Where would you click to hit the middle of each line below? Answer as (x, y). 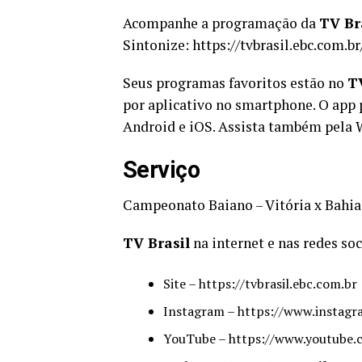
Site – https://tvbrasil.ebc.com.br (260, 283)
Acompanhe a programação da (221, 23)
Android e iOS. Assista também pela (239, 126)
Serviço (161, 169)
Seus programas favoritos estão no (235, 82)
